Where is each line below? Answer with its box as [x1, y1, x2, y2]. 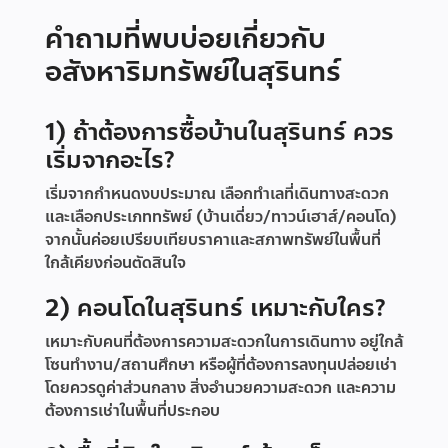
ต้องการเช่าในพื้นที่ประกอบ [45, 399, 220, 423]
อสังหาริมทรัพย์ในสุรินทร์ [45, 50, 341, 93]
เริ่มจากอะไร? [45, 142, 175, 179]
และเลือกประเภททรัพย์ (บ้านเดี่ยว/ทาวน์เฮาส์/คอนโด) [45, 205, 397, 229]
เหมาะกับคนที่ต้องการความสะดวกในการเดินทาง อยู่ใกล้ [45, 330, 403, 354]
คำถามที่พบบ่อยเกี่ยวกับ [45, 17, 326, 60]
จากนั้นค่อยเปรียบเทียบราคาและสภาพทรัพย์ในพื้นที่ [45, 228, 381, 252]
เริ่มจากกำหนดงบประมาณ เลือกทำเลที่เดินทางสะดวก [45, 182, 389, 206]
